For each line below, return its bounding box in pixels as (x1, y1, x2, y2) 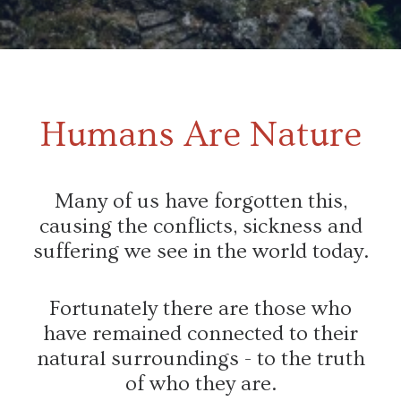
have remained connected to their (43, 321, 358, 346)
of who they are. (124, 371, 277, 397)
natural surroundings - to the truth (36, 346, 365, 371)
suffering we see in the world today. (32, 239, 369, 264)
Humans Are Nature (39, 115, 362, 156)
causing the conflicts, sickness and (38, 214, 363, 239)
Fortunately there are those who (49, 296, 352, 321)
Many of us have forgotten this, (54, 189, 347, 214)
